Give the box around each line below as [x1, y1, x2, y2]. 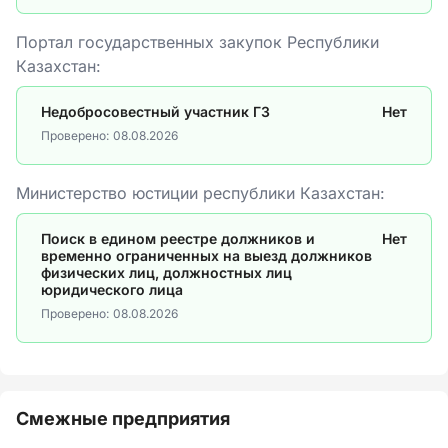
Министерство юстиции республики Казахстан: [16, 183, 385, 203]
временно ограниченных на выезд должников [41, 247, 372, 264]
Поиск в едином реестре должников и [41, 230, 315, 247]
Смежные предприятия [16, 408, 230, 429]
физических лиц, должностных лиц [41, 264, 292, 281]
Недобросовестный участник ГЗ [41, 103, 270, 120]
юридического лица [41, 281, 183, 298]
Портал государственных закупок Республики [16, 32, 379, 52]
